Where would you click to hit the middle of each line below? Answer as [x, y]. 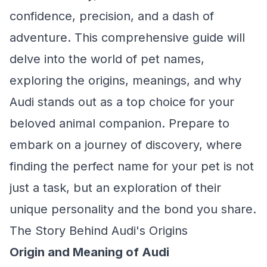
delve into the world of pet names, [107, 59]
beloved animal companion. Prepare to [119, 123]
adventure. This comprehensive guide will [127, 38]
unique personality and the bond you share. [133, 209]
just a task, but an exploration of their [115, 188]
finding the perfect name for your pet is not [132, 166]
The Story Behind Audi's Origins [99, 231]
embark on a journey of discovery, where [126, 145]
